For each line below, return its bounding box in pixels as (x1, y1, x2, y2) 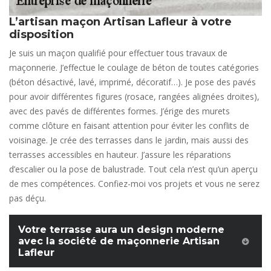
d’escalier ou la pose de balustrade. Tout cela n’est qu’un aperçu (9, 163, 258, 175)
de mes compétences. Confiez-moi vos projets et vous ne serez (9, 178, 260, 189)
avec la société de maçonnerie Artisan (18, 235, 220, 247)
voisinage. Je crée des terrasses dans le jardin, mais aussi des (9, 134, 249, 146)
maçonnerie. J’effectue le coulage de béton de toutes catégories (9, 62, 259, 73)
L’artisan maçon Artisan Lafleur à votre (9, 15, 232, 28)
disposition (9, 28, 74, 41)
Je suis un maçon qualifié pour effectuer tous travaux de (9, 47, 227, 59)
